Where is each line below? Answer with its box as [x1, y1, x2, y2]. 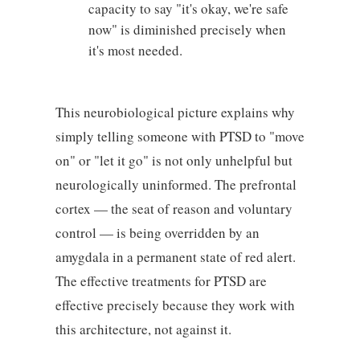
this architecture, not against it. [55, 319, 231, 338]
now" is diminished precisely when [88, 19, 286, 39]
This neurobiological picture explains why [55, 102, 295, 121]
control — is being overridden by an [55, 223, 260, 242]
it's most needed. [88, 40, 182, 59]
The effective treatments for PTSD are [55, 271, 267, 290]
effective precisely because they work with [55, 295, 295, 314]
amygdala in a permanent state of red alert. [55, 247, 296, 266]
